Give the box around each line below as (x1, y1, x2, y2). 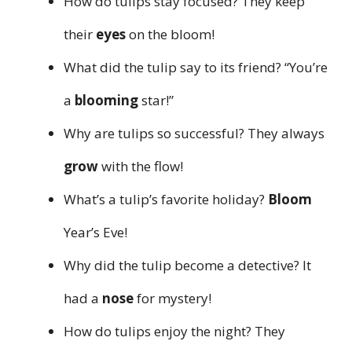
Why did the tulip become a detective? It (64, 255, 311, 274)
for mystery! (134, 288, 211, 307)
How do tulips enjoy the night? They (64, 321, 285, 340)
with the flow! (98, 156, 183, 175)
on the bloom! (126, 24, 214, 43)
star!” (138, 90, 174, 109)
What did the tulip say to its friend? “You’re (64, 57, 328, 76)
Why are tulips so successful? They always (64, 123, 324, 142)
